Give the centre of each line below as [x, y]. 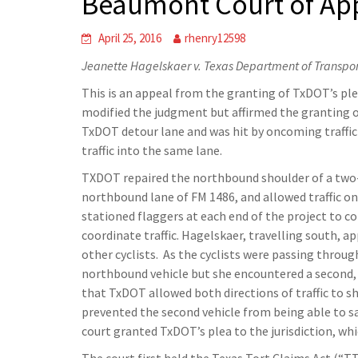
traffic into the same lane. [152, 150]
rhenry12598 [215, 38]
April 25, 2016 [130, 38]
